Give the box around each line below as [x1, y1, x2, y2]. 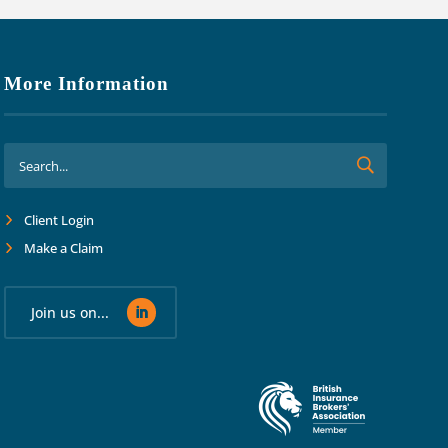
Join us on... [30, 302, 109, 322]
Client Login [24, 211, 95, 230]
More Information [4, 73, 170, 95]
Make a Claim [24, 239, 104, 258]
